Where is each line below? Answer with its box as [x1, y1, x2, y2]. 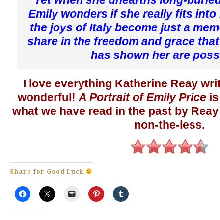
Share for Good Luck [10, 168, 85, 175]
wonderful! [18, 90, 79, 104]
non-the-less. [134, 118, 205, 131]
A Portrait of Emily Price [79, 90, 206, 104]
